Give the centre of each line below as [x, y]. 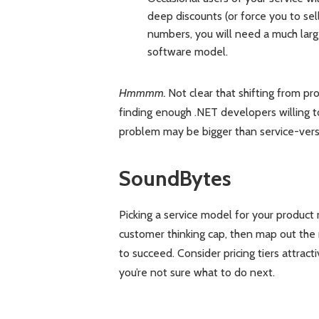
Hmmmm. [143, 93]
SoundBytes [175, 178]
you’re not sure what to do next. [197, 272]
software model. [187, 52]
